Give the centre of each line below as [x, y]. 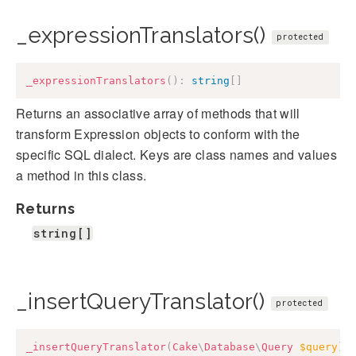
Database [230, 347]
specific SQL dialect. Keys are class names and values [176, 155]
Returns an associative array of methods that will [158, 114]
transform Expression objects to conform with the [158, 134]
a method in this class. [81, 176]
